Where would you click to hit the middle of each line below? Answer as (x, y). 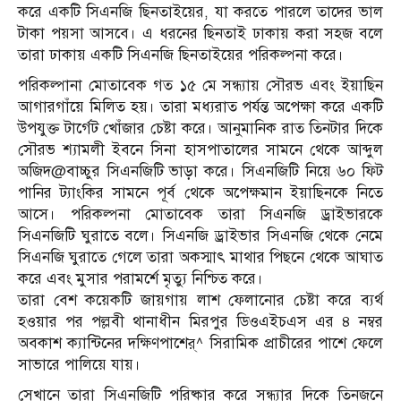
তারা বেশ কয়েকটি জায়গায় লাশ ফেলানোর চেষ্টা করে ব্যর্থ (200, 301)
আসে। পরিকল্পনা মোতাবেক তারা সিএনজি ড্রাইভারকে (200, 215)
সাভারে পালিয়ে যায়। (79, 365)
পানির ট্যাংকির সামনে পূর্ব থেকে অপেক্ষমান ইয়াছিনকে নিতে (200, 193)
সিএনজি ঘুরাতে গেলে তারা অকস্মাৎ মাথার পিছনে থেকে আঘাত (200, 258)
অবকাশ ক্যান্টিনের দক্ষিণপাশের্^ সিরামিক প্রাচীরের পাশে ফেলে (200, 344)
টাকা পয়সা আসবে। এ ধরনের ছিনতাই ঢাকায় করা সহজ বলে (200, 34)
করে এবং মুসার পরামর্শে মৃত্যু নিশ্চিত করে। (141, 279)
